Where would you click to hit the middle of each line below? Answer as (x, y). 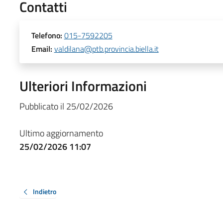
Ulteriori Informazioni (83, 86)
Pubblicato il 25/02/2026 (66, 106)
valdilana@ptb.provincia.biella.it (106, 49)
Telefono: (47, 35)
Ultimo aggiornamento (61, 133)
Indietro (44, 191)
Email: (42, 49)
